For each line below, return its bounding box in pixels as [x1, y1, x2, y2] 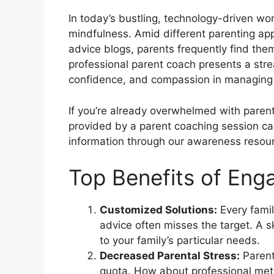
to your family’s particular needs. [100, 234, 260, 247]
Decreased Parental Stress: [100, 250, 240, 262]
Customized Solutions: [100, 204, 217, 217]
